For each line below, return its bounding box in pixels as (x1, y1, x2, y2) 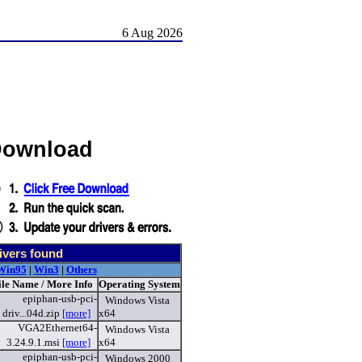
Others (65, 263, 97, 276)
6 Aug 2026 (122, 26, 183, 40)
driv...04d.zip (2, 307, 62, 320)
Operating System (99, 278, 180, 291)
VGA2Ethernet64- (18, 322, 97, 335)
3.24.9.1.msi (6, 336, 62, 349)
